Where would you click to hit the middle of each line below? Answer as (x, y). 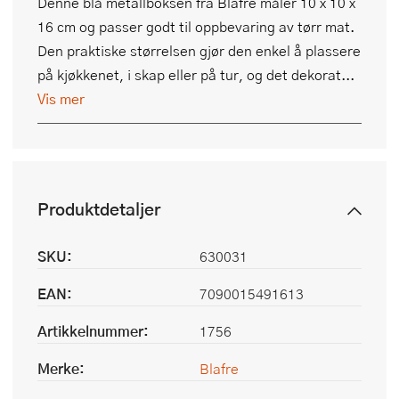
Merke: (61, 369)
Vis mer (61, 99)
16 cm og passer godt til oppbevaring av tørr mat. (196, 27)
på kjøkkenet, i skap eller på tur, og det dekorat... (196, 75)
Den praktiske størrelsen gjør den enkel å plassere (199, 51)
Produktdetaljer (99, 209)
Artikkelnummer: (93, 331)
